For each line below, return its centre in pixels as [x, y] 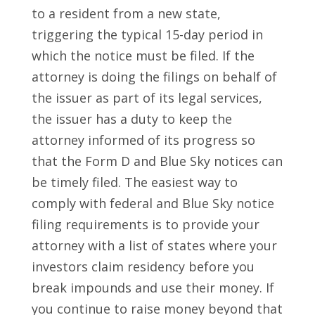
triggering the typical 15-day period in [147, 35]
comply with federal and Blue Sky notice [153, 204]
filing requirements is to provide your [145, 225]
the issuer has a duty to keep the [131, 119]
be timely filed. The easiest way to [134, 182]
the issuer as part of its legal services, [147, 98]
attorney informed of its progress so [143, 140]
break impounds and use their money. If [153, 288]
